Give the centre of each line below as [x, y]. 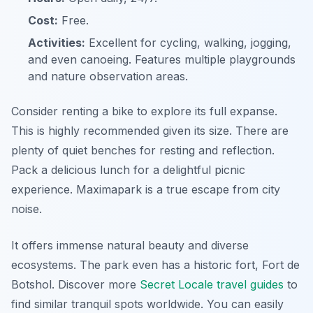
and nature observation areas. [108, 76]
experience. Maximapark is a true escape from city [146, 189]
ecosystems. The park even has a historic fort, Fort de [155, 265]
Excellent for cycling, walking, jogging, [188, 43]
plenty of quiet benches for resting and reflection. [143, 150]
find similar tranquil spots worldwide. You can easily [147, 304]
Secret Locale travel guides [212, 284]
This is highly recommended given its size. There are [150, 131]
